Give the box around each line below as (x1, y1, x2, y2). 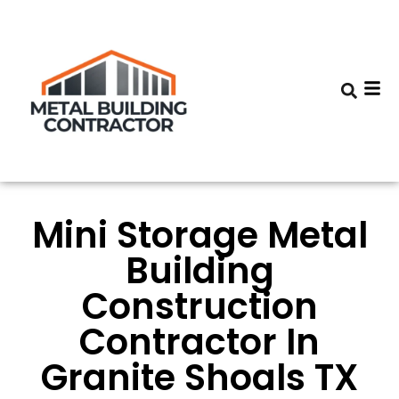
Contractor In (79, 317, 320, 367)
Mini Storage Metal (31, 210, 368, 260)
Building (125, 246, 274, 296)
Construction (81, 281, 318, 331)
